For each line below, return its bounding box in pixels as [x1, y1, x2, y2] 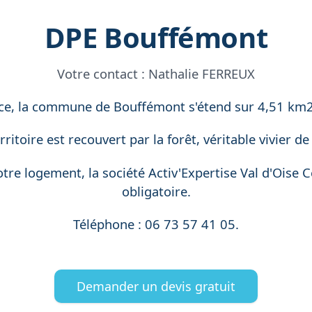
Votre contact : [57, 65, 148, 82]
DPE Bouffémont [44, 18, 268, 56]
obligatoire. [121, 182, 191, 200]
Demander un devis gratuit [77, 278, 235, 295]
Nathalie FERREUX [148, 65, 255, 82]
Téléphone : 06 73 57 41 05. [73, 214, 239, 233]
